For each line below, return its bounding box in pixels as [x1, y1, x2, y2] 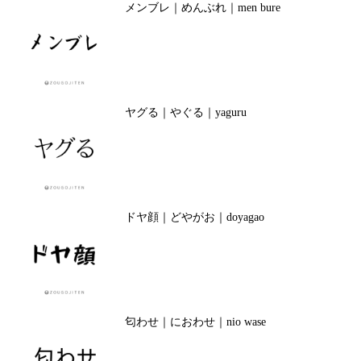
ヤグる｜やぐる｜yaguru [124, 106, 247, 118]
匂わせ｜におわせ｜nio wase [124, 316, 266, 328]
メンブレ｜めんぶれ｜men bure [124, 2, 280, 14]
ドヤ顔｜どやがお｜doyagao [124, 211, 264, 223]
